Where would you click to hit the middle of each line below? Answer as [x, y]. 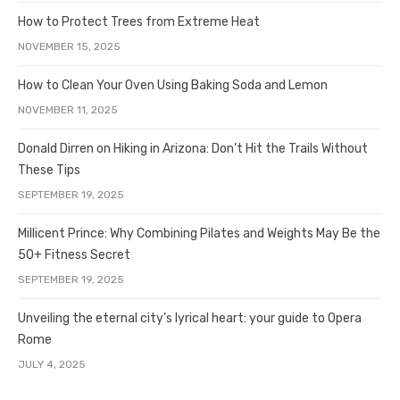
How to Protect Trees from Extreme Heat [139, 22]
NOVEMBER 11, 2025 [68, 110]
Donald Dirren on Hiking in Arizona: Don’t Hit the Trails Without [193, 149]
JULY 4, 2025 [52, 364]
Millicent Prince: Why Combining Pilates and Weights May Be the [199, 233]
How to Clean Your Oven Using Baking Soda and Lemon [173, 85]
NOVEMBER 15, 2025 [69, 46]
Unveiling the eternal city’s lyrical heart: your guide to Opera [190, 318]
